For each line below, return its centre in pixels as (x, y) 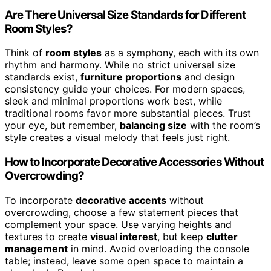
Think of (25, 53)
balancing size (153, 126)
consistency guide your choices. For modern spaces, (125, 89)
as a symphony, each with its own (180, 53)
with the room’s (224, 126)
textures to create (47, 236)
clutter (222, 236)
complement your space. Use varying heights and (118, 224)
